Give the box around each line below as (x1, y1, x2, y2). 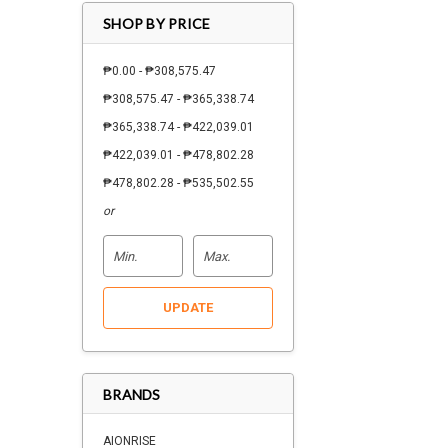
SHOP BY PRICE (103, 15, 211, 32)
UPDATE (163, 300, 213, 315)
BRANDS (103, 386, 161, 403)
